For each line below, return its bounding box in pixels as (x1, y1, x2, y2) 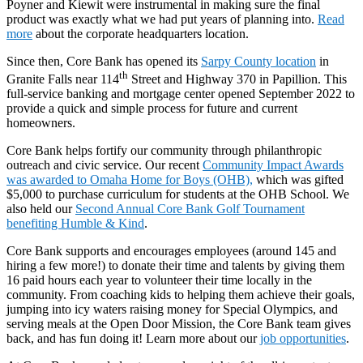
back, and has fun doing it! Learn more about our (6, 331, 260, 346)
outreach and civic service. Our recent (6, 158, 203, 173)
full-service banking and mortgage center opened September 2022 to (6, 87, 355, 101)
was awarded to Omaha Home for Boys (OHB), (6, 173, 253, 187)
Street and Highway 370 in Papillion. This (128, 72, 347, 87)
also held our (6, 202, 75, 216)
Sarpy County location (201, 53, 316, 68)
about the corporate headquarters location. (32, 26, 249, 41)
